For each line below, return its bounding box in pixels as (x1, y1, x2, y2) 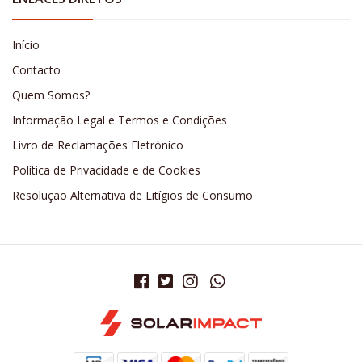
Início (12, 37, 40, 53)
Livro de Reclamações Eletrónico (12, 137, 183, 154)
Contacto (12, 62, 61, 78)
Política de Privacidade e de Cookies (12, 162, 200, 179)
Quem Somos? (12, 87, 90, 103)
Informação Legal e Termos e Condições (12, 112, 227, 128)
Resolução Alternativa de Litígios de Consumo (12, 187, 253, 204)
